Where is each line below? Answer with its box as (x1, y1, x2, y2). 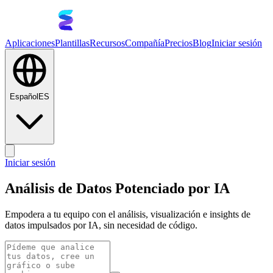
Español (10, 92, 38, 101)
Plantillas (55, 38, 90, 48)
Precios (165, 38, 193, 48)
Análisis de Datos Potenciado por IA (5, 180, 230, 196)
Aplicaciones (5, 38, 55, 48)
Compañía (125, 38, 165, 48)
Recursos (90, 38, 125, 48)
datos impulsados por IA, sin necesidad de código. (5, 219, 197, 230)
